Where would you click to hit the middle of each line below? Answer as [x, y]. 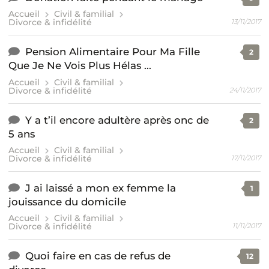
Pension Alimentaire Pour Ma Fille [113, 52]
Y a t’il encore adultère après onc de [117, 120]
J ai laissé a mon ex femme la [101, 188]
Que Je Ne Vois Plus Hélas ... [80, 66]
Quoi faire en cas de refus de [98, 256]
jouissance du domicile [67, 201]
